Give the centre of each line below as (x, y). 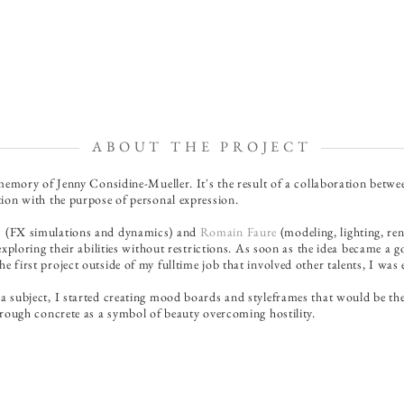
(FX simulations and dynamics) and (101, 232)
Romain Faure (239, 232)
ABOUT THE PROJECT (202, 147)
